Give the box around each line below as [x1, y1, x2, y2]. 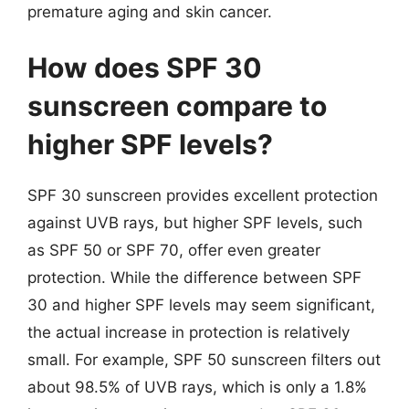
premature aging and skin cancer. [27, 2, 272, 21]
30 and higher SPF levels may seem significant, [27, 296, 375, 314]
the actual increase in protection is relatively [27, 323, 350, 341]
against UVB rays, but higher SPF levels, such [27, 214, 362, 232]
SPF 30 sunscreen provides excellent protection [27, 186, 378, 204]
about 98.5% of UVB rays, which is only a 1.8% [27, 378, 367, 396]
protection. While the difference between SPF [27, 268, 362, 287]
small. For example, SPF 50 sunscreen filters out [27, 351, 381, 369]
